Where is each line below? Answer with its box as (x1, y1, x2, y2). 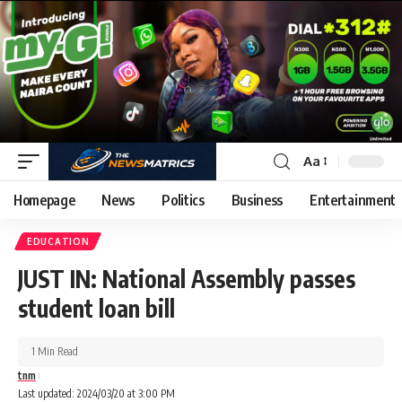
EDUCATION (27, 235, 90, 247)
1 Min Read (31, 344, 78, 358)
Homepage (13, 190, 75, 209)
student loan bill (18, 293, 175, 323)
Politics (162, 190, 205, 209)
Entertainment (310, 190, 396, 209)
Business (231, 190, 284, 209)
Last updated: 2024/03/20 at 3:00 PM (18, 386, 175, 400)
